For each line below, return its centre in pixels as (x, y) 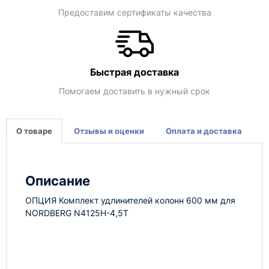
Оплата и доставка (204, 131)
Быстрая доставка (134, 72)
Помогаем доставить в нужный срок (134, 91)
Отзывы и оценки (109, 131)
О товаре (34, 131)
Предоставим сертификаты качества (134, 12)
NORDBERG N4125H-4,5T (77, 213)
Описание (58, 181)
